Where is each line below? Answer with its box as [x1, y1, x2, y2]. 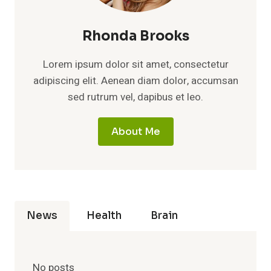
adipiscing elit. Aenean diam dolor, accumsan [33, 73, 238, 89]
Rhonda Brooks [82, 28, 189, 45]
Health [87, 209, 122, 223]
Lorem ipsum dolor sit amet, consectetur [42, 57, 229, 73]
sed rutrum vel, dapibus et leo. [68, 90, 203, 105]
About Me [111, 125, 160, 139]
